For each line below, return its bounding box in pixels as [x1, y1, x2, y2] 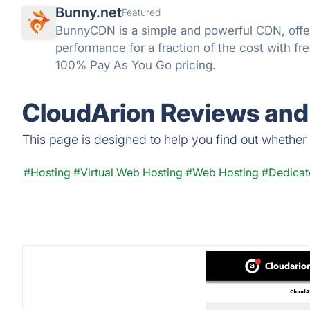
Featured [122, 6, 161, 18]
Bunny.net [55, 4, 122, 21]
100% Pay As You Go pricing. [55, 58, 216, 72]
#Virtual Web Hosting [73, 165, 183, 179]
